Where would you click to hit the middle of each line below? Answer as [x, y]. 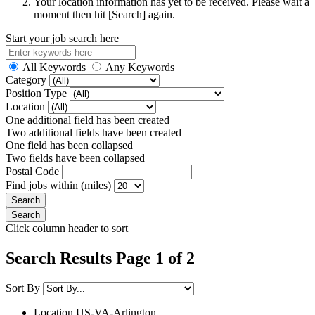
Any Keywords [140, 67]
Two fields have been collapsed [75, 157]
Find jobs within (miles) [60, 185]
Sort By [23, 288]
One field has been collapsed [69, 145]
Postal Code [34, 171]
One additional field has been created [88, 120]
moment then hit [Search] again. [104, 14]
